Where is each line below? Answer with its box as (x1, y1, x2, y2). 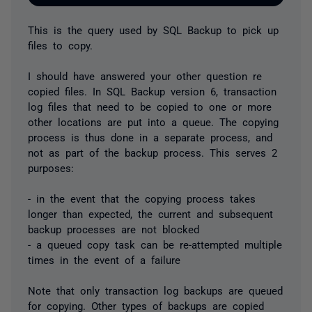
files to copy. (28, 39, 93, 50)
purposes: (28, 162, 74, 173)
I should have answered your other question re (28, 70, 262, 81)
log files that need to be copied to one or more (28, 100, 272, 111)
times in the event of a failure (28, 253, 180, 265)
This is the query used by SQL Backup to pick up (28, 24, 279, 35)
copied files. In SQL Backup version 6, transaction (28, 85, 276, 96)
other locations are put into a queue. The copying (28, 116, 279, 127)
